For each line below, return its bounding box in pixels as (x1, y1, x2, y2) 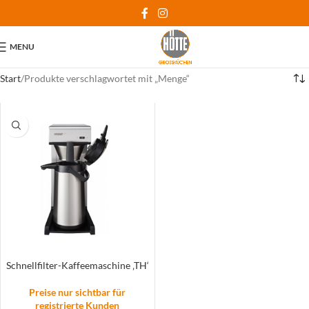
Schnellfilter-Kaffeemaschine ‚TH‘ (6, 259, 149, 271)
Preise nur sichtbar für (29, 286, 126, 298)
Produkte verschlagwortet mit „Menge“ (24, 72, 190, 84)
